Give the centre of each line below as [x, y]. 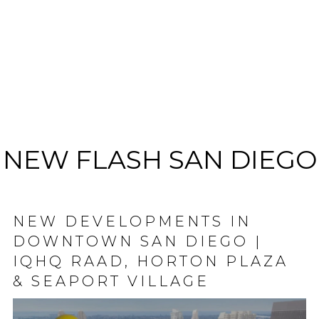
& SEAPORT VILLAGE [111, 281]
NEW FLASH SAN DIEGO [159, 159]
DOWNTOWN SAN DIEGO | [137, 241]
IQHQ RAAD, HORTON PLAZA [151, 261]
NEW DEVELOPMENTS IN [132, 221]
